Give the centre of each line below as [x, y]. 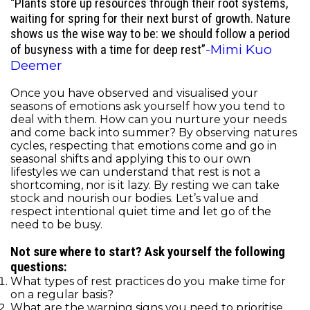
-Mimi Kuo [239, 49]
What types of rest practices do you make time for [148, 281]
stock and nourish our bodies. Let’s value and [135, 198]
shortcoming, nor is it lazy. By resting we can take [145, 185]
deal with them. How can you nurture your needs [148, 119]
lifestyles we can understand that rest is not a [135, 172]
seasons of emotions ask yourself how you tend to [148, 106]
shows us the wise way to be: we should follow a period [150, 34]
